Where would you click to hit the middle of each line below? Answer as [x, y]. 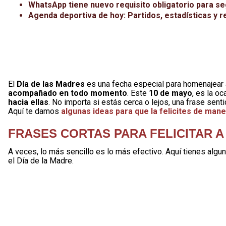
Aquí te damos [35, 111]
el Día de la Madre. [41, 161]
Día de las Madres [51, 84]
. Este [138, 93]
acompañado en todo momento [68, 93]
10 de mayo [171, 93]
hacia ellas [28, 102]
